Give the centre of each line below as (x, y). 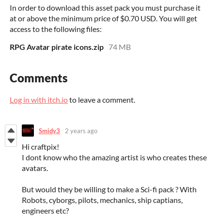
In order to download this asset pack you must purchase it (105, 8)
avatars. (35, 168)
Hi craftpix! (40, 147)
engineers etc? (45, 211)
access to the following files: (56, 29)
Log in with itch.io (39, 100)
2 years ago (81, 131)
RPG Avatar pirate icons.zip (57, 47)
